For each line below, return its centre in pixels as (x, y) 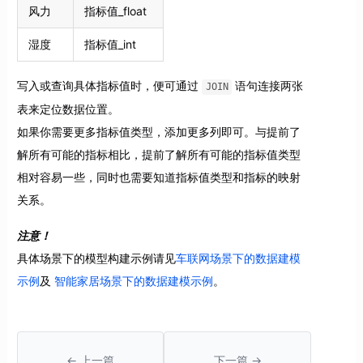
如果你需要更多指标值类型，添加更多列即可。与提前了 (158, 132)
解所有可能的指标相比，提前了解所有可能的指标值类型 (158, 155)
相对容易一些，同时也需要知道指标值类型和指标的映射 (158, 177)
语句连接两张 (268, 86)
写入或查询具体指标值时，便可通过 (109, 86)
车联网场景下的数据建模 (238, 258)
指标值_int (110, 45)
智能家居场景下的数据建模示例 (133, 281)
